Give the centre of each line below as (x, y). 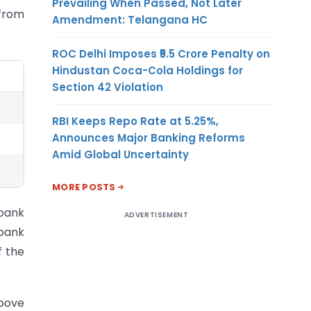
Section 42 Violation (108, 87)
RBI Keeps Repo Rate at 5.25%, (135, 121)
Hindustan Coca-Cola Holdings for (148, 70)
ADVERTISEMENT (156, 215)
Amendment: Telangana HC (130, 19)
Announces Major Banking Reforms (149, 137)
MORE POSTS (84, 187)
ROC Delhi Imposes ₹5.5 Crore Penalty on (161, 53)
